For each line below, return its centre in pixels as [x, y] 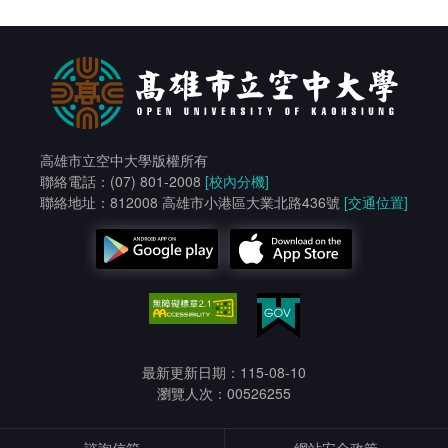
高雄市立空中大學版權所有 [124, 159]
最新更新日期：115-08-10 [224, 372]
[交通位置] [376, 201]
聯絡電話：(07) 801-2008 [122, 180]
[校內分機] [237, 180]
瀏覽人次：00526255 [224, 393]
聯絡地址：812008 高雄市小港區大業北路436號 [192, 201]
